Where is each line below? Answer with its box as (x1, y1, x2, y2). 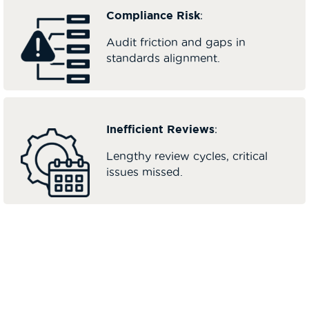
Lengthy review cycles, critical (106, 149, 268, 162)
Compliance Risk (106, 8, 200, 21)
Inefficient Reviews (106, 122, 215, 135)
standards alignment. (106, 51, 220, 64)
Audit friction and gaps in (106, 35, 246, 48)
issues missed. (106, 165, 183, 178)
